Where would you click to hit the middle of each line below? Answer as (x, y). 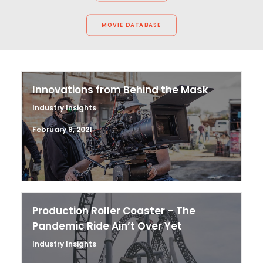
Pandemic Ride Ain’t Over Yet (107, 226)
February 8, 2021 (62, 129)
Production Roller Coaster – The (114, 211)
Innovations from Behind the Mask (120, 90)
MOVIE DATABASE (131, 25)
